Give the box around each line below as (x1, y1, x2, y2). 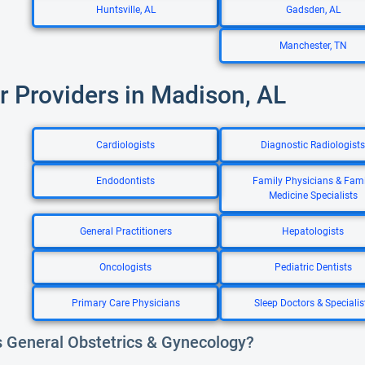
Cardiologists (96, 139, 155, 151)
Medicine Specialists (268, 190, 358, 201)
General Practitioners (79, 226, 172, 237)
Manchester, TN (279, 40, 347, 51)
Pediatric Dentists (274, 262, 352, 273)
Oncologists (99, 262, 152, 273)
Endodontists (96, 175, 155, 187)
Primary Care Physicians (71, 297, 180, 309)
